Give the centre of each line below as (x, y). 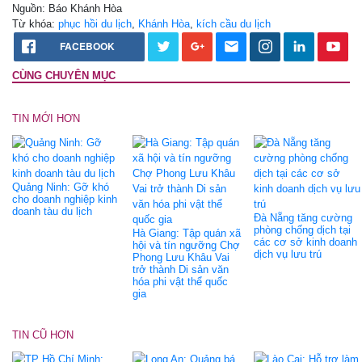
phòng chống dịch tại (302, 229)
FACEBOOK (87, 46)
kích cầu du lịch (234, 23)
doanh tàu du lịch (52, 211)
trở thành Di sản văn (181, 269)
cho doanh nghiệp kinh (65, 199)
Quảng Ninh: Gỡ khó (61, 187)
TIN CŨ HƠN (43, 335)
